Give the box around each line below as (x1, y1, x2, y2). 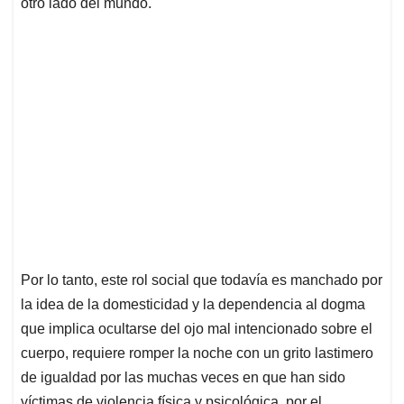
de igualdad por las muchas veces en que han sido (21, 370, 345, 386)
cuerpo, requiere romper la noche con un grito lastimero (21, 345, 373, 362)
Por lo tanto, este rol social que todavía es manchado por (21, 272, 382, 289)
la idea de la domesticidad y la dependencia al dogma (21, 297, 365, 313)
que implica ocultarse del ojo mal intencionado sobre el (21, 321, 372, 337)
